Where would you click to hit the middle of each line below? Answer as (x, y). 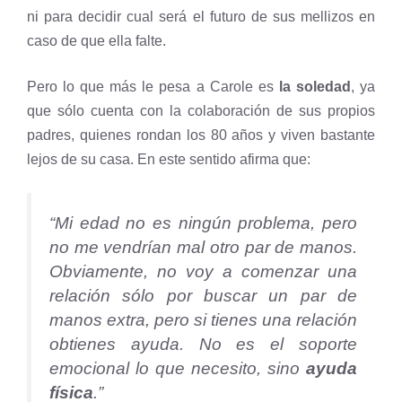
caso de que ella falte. (96, 40)
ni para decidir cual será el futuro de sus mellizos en (201, 16)
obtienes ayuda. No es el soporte (203, 344)
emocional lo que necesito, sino (178, 368)
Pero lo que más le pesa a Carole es (153, 86)
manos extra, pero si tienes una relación (203, 319)
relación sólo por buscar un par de (203, 295)
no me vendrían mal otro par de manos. (203, 247)
